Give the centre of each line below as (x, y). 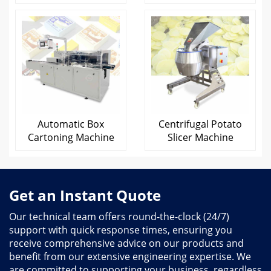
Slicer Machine (200, 138)
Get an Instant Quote (85, 195)
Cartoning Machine (71, 138)
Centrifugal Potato (200, 124)
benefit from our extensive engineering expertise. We (130, 257)
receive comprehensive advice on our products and (126, 243)
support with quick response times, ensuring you (121, 230)
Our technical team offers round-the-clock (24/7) (119, 217)
